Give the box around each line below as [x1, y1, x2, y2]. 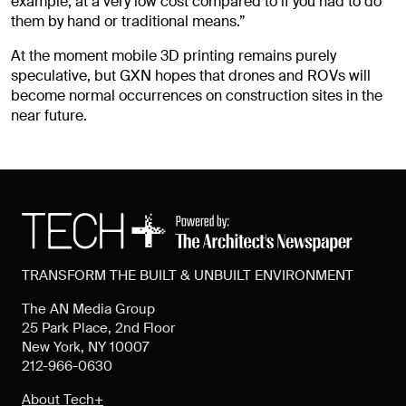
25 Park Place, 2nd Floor [22, 318, 175, 337]
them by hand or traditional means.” [11, 12, 246, 32]
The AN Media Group [22, 299, 155, 318]
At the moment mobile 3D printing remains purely [11, 46, 336, 66]
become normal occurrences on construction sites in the [11, 86, 382, 106]
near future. [11, 106, 87, 126]
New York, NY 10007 [22, 337, 150, 356]
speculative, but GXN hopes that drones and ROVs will [11, 66, 371, 86]
